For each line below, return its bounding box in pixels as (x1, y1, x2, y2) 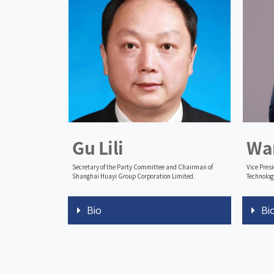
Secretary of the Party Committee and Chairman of (72, 163, 213, 170)
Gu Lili (72, 139, 124, 157)
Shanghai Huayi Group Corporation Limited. (72, 172, 195, 179)
